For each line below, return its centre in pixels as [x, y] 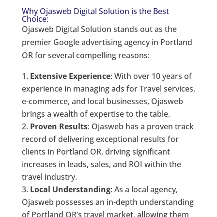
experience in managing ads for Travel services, [108, 88]
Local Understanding [70, 189]
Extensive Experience [70, 76]
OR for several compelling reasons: [85, 55]
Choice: [35, 19]
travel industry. [49, 177]
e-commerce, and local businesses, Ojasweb [102, 101]
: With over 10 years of [151, 76]
